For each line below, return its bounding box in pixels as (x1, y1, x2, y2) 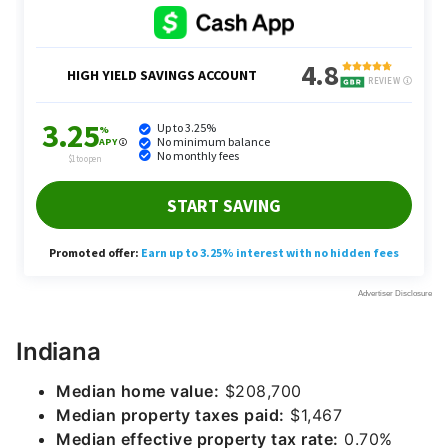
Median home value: (56, 381, 219, 401)
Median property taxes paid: (56, 405, 285, 425)
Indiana (16, 337, 101, 366)
